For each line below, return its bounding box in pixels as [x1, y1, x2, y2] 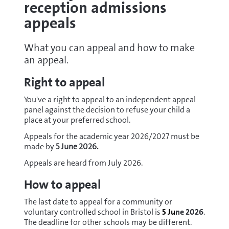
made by [24, 141, 54, 152]
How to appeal [24, 176, 101, 193]
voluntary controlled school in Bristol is [24, 207, 161, 217]
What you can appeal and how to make [24, 41, 195, 54]
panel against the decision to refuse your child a [24, 104, 190, 115]
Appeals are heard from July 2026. [24, 157, 143, 168]
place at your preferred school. [24, 114, 130, 125]
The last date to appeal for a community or [24, 196, 172, 207]
